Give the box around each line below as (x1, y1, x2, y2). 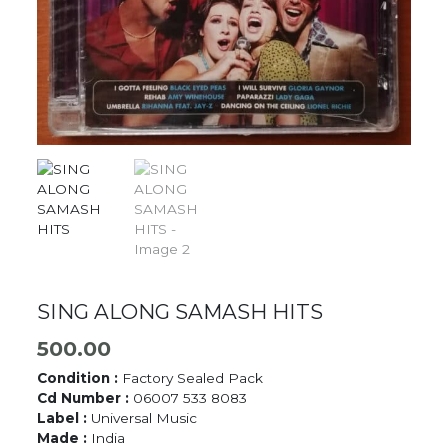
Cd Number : (37, 390, 134, 407)
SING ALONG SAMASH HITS (37, 298, 324, 324)
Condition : (37, 370, 123, 387)
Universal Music (91, 410, 198, 427)
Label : (37, 410, 92, 427)
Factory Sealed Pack (122, 370, 264, 387)
